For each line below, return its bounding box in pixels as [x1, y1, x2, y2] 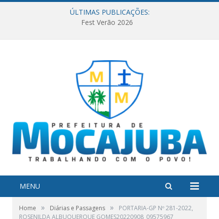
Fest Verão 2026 [81, 18, 133, 27]
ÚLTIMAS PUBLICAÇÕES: [69, 7, 150, 17]
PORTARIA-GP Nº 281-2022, [119, 203, 193, 212]
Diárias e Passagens [50, 203, 105, 212]
